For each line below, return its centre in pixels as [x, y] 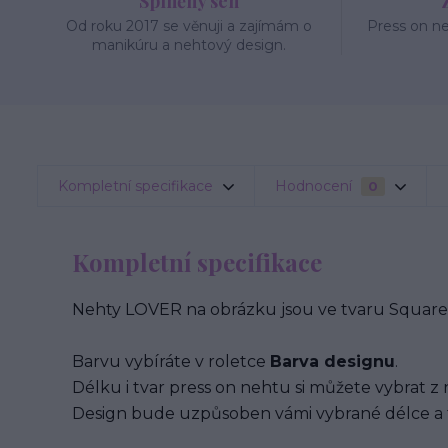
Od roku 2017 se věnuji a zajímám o [189, 26]
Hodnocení [315, 186]
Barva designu [332, 361]
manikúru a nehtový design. [189, 45]
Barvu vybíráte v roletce [171, 361]
